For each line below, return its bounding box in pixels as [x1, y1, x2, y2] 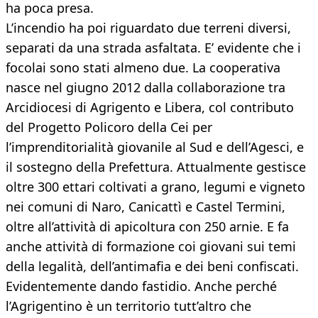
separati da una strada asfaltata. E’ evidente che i [6, 39, 301, 57]
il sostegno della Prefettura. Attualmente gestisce [6, 158, 306, 176]
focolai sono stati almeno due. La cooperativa [6, 59, 280, 77]
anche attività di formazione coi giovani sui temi [6, 238, 296, 256]
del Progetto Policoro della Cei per [6, 119, 212, 136]
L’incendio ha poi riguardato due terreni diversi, [6, 19, 291, 37]
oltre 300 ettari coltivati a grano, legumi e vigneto [6, 178, 305, 196]
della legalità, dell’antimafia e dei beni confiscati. [6, 258, 299, 275]
